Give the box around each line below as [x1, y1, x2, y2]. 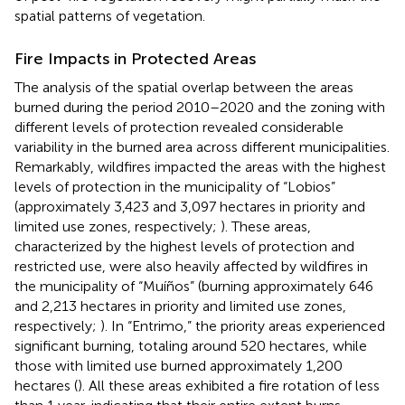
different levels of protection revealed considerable [14, 118, 344, 136]
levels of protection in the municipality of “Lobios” [14, 177, 335, 195]
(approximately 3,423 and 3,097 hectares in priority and [14, 197, 365, 215]
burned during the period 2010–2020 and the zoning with [14, 98, 385, 116]
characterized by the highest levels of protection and [14, 237, 354, 255]
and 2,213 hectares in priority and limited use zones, [14, 297, 346, 315]
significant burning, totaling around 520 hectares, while [14, 336, 367, 354]
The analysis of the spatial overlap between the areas [14, 78, 353, 96]
